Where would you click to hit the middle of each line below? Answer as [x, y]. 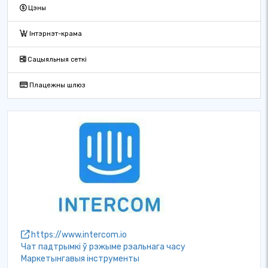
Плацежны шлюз [57, 85]
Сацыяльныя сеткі [56, 60]
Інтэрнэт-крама [55, 34]
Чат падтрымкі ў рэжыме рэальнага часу [103, 247]
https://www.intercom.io [78, 235]
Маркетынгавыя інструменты [80, 259]
